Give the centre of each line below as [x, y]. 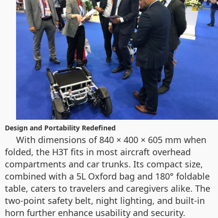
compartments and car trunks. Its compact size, [104, 164]
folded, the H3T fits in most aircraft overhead [98, 152]
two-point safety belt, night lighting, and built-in [105, 200]
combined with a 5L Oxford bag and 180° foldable [107, 176]
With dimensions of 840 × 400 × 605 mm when [111, 140]
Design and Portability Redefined [60, 128]
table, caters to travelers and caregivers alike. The [108, 188]
